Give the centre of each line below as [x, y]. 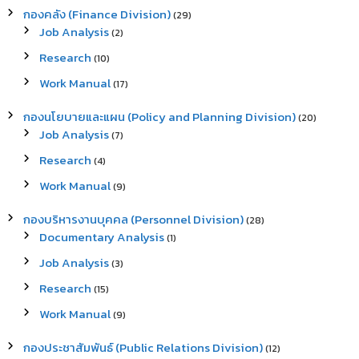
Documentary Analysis [101, 237]
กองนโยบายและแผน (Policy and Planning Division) [159, 117]
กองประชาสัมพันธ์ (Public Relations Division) [143, 347]
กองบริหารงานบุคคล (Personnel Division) [133, 219]
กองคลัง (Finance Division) [97, 14]
